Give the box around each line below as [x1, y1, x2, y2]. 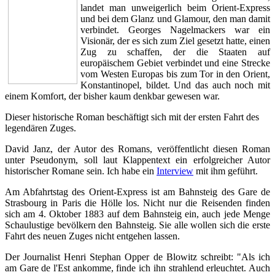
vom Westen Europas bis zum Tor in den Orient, [80, 68, 270, 79]
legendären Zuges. [5, 122, 76, 133]
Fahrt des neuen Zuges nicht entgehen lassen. [5, 230, 180, 241]
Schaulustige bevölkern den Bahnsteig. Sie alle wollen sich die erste [5, 219, 270, 230]
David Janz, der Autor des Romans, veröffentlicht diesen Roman [5, 143, 270, 154]
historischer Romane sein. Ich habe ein [5, 165, 157, 176]
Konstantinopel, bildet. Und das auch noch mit [80, 79, 270, 90]
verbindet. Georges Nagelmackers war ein [80, 24, 270, 35]
